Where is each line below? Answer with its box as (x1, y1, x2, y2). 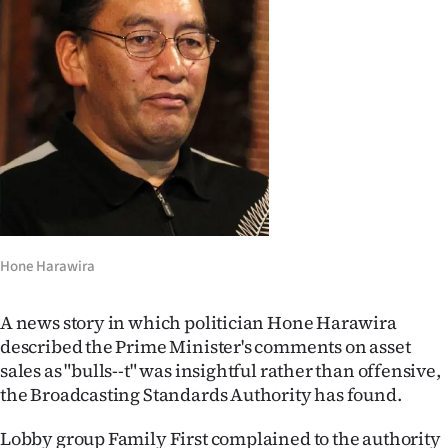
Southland (86, 102, 183, 132)
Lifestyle (86, 10, 166, 40)
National (86, 239, 166, 269)
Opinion (86, 331, 160, 361)
